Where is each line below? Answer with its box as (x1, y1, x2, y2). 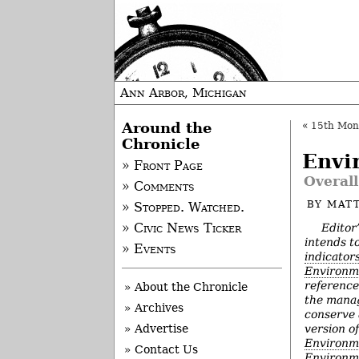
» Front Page (121, 159, 203, 174)
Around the (121, 120, 212, 136)
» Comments (121, 179, 195, 195)
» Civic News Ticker (121, 221, 241, 236)
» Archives (124, 301, 184, 315)
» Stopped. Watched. (121, 200, 244, 216)
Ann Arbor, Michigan (120, 86, 247, 100)
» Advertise (124, 322, 188, 336)
